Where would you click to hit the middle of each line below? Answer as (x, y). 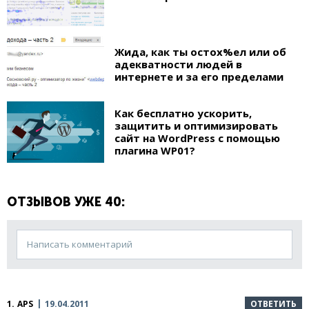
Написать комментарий (80, 244)
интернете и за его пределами (199, 76)
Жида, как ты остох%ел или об (201, 51)
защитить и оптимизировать (197, 126)
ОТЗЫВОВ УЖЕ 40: (66, 202)
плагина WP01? (155, 151)
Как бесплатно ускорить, (183, 113)
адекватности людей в (179, 64)
